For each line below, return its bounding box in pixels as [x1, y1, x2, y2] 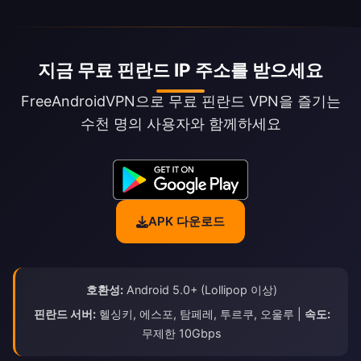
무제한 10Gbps [142, 326, 222, 341]
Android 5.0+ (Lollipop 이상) [123, 283, 277, 297]
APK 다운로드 [148, 214, 225, 230]
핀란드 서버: [33, 307, 96, 322]
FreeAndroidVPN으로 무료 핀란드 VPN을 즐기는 [20, 93, 341, 110]
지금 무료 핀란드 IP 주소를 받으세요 [38, 59, 323, 81]
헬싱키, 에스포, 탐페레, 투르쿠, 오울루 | [95, 307, 305, 322]
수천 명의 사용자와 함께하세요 [80, 115, 281, 133]
